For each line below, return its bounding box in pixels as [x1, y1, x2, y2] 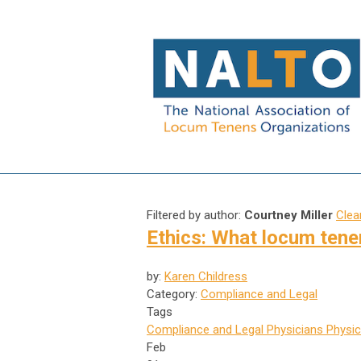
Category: [147, 286, 201, 301]
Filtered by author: [147, 207, 244, 222]
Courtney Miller [244, 207, 333, 222]
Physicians [263, 322, 323, 337]
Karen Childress [164, 268, 247, 284]
